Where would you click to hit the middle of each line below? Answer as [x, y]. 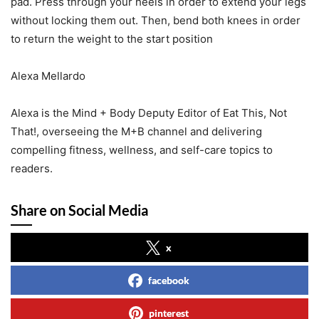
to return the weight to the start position [112, 38]
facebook [169, 280]
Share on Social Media [79, 210]
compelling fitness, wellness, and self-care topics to [142, 150]
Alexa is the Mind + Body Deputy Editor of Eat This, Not [149, 113]
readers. [32, 168]
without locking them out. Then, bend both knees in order [156, 20]
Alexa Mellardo [48, 75]
